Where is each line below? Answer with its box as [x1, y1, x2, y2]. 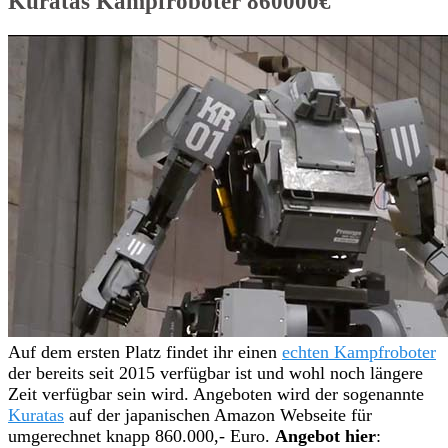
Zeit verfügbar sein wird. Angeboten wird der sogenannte [8, 383, 424, 404]
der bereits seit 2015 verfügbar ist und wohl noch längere [8, 362, 423, 383]
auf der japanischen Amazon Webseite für [64, 404, 372, 425]
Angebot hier [275, 425, 376, 446]
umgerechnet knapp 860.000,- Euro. [8, 425, 275, 446]
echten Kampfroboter [282, 341, 436, 362]
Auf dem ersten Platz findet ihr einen [8, 341, 282, 362]
